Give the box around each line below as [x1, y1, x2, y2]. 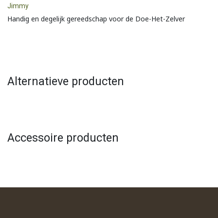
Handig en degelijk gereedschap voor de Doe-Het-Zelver [7, 14, 185, 24]
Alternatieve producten [7, 74, 124, 89]
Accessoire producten [7, 131, 119, 145]
